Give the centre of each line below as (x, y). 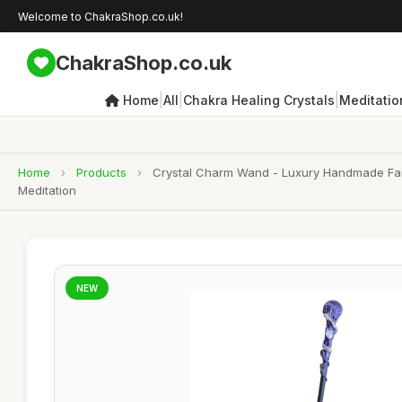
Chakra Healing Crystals (259, 100)
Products (101, 172)
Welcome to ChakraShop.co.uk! (100, 16)
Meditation (47, 190)
